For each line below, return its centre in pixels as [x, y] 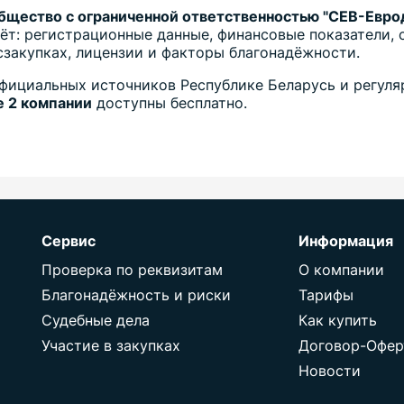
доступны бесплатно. [170, 103]
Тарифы [326, 295]
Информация [346, 241]
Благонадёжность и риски [136, 295]
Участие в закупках [111, 346]
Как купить [338, 321]
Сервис [69, 241]
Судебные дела [96, 321]
